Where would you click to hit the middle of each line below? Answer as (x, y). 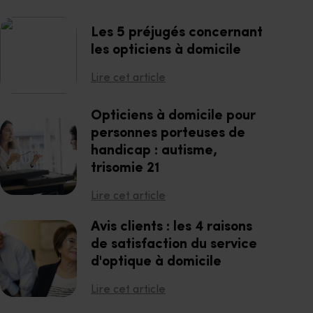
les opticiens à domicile (166, 50)
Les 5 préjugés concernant (177, 32)
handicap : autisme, (154, 151)
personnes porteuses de (168, 133)
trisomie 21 (125, 168)
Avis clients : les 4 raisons (172, 227)
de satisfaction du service (174, 245)
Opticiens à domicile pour (173, 116)
